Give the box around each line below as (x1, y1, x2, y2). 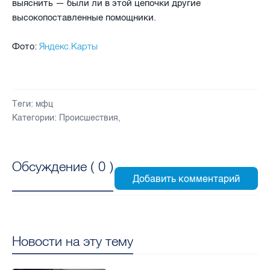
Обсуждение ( (12, 157, 98, 175)
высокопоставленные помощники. (12, 12, 156, 24)
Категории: (12, 113, 57, 124)
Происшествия (59, 113, 118, 124)
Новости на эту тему (12, 233, 133, 250)
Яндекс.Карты (39, 40, 98, 52)
